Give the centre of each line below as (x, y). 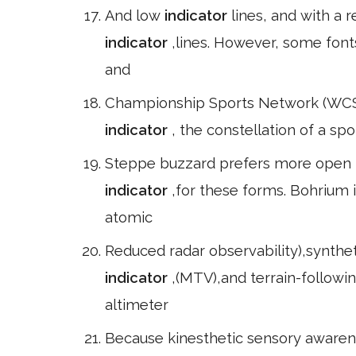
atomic (129, 217)
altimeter (137, 305)
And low (135, 15)
